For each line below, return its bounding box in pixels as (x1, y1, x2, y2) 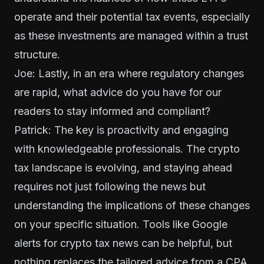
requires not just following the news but (14, 180, 206, 193)
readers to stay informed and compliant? (14, 105, 210, 117)
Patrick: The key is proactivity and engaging (14, 124, 229, 136)
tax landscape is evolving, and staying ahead (14, 161, 232, 174)
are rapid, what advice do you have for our (14, 86, 222, 98)
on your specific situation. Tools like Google (14, 218, 227, 230)
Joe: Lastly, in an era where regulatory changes (14, 67, 244, 80)
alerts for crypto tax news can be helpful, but (14, 237, 232, 249)
